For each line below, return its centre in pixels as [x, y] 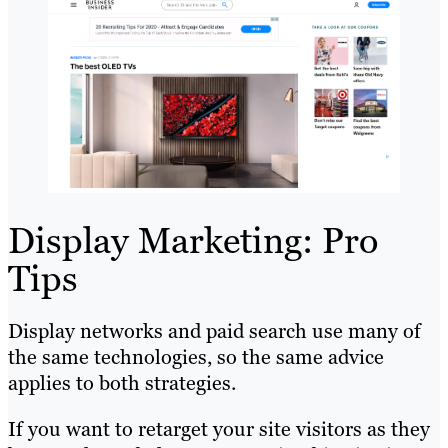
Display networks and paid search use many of [214, 331]
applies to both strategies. [122, 383]
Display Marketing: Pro [193, 241]
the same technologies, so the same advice [196, 357]
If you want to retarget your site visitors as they [219, 429]
